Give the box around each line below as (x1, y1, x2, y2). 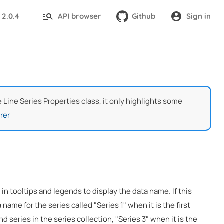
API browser (57, 11, 101, 21)
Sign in (186, 11, 211, 21)
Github (132, 11, 156, 21)
